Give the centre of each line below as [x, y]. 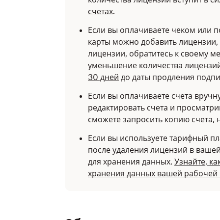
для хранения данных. [131, 162]
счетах [100, 11]
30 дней [103, 77]
